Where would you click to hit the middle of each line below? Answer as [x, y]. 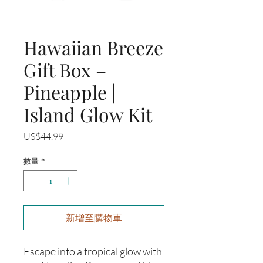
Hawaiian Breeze [93, 48]
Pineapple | [70, 92]
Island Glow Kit [88, 114]
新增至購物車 [94, 218]
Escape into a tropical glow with [93, 251]
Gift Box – [65, 70]
